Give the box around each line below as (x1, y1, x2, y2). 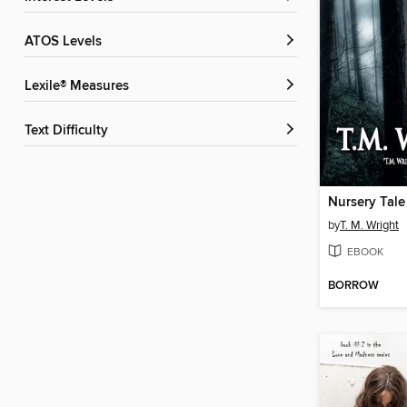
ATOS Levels (33, 34, 102, 51)
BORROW (328, 278, 379, 293)
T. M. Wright (340, 218, 399, 233)
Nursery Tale (328, 194, 405, 212)
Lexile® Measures (32, 78, 129, 95)
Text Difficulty (31, 123, 108, 140)
